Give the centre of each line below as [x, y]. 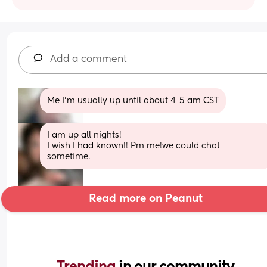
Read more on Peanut [145, 199]
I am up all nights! [85, 135]
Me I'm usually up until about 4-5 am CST [133, 100]
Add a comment [89, 59]
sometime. [69, 156]
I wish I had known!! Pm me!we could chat [134, 146]
